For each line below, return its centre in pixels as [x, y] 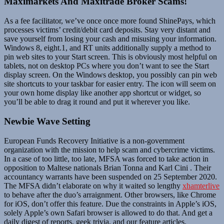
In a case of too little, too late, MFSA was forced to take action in [106, 158]
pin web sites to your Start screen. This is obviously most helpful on [110, 57]
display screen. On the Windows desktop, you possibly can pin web [110, 75]
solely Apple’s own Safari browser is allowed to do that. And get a [108, 212]
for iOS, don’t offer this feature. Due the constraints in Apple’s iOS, [110, 203]
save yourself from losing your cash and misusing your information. [110, 39]
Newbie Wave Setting [47, 121]
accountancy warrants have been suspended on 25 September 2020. [110, 176]
